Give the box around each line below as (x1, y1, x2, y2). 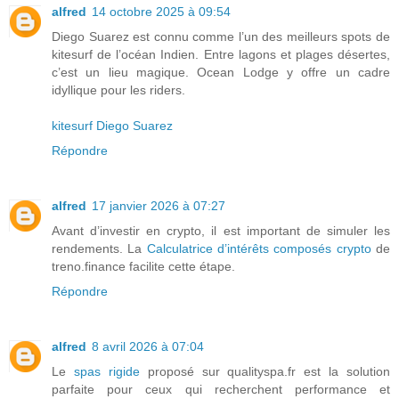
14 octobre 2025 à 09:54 (92, 4, 231, 19)
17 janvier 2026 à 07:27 (92, 198, 225, 213)
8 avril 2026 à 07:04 (92, 338, 204, 354)
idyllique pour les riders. (52, 82, 185, 97)
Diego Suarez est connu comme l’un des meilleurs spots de (52, 28, 390, 44)
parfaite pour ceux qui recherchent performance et (52, 381, 390, 396)
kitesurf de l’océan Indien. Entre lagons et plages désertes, (52, 46, 390, 61)
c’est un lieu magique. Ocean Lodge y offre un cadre (52, 64, 390, 79)
